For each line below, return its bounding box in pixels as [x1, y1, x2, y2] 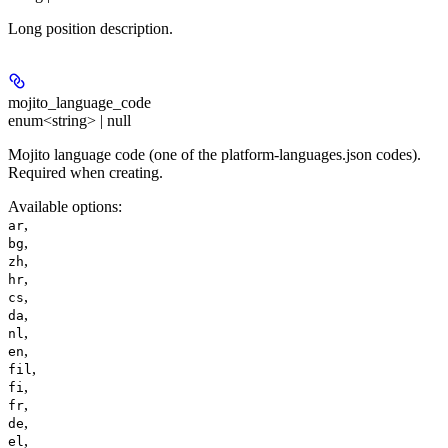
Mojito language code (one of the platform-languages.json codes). [8, 146, 421, 164]
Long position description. [8, 20, 173, 38]
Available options [8, 198, 118, 216]
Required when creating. [8, 164, 163, 182]
